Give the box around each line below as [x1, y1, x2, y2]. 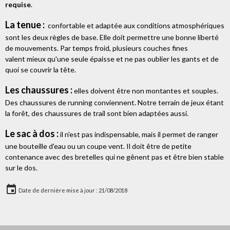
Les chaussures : [5, 84, 72, 95]
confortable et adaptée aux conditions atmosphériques [45, 21, 224, 30]
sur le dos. [5, 163, 37, 172]
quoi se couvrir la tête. [5, 65, 76, 74]
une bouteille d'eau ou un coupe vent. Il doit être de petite [5, 142, 191, 150]
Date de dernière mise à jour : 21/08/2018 [17, 187, 127, 194]
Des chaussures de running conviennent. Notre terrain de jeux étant [5, 98, 224, 107]
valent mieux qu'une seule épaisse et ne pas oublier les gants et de [5, 54, 219, 63]
